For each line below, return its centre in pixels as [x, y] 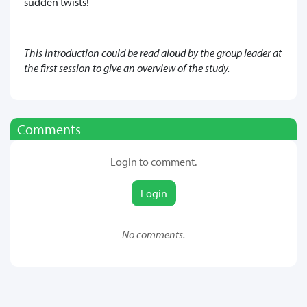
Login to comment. [153, 161]
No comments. [153, 234]
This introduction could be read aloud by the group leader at [153, 52]
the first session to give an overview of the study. [127, 67]
